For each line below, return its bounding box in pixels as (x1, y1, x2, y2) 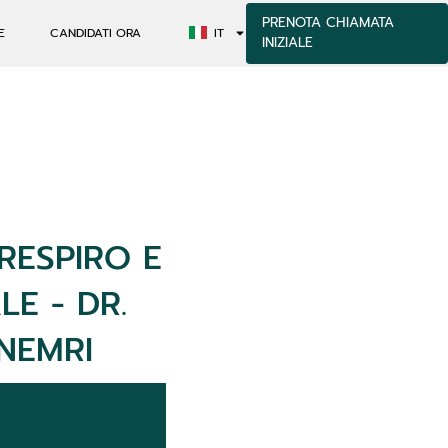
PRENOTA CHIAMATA (261, 12, 394, 34)
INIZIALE (261, 32, 313, 54)
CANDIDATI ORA (49, 24, 141, 43)
